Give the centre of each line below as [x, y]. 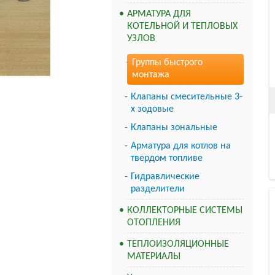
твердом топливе [167, 158]
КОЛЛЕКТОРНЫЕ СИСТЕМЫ [185, 211]
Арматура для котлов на [181, 146]
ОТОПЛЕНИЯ [154, 223]
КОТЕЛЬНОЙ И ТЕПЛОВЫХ [182, 26]
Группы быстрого [167, 63]
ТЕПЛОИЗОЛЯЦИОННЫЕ [178, 244]
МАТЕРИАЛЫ [154, 257]
